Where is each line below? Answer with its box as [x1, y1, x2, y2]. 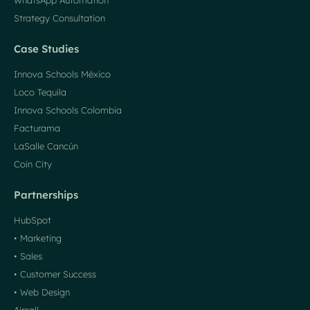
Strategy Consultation [14, 12, 105, 24]
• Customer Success [14, 268, 96, 280]
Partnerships [14, 188, 78, 202]
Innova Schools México [14, 69, 111, 80]
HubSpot [14, 215, 51, 226]
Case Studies [14, 42, 79, 56]
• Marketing [14, 232, 62, 244]
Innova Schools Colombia [14, 104, 122, 116]
